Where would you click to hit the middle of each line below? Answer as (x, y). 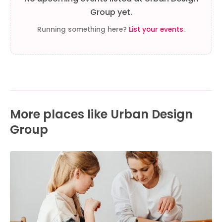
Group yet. (111, 12)
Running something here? (83, 30)
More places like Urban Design (101, 114)
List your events (156, 30)
